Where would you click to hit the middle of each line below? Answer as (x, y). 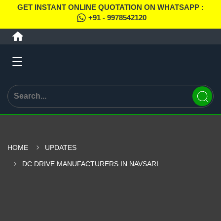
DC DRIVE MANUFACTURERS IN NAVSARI (90, 164)
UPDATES (61, 147)
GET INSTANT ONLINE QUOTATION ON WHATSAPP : (110, 7)
